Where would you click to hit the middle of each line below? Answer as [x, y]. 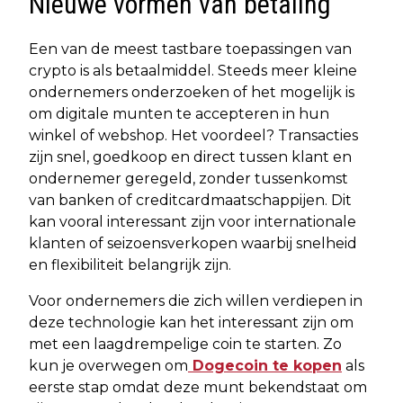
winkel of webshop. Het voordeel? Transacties [193, 135]
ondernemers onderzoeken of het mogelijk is [192, 92]
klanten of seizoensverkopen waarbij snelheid [193, 243]
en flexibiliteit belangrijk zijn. [130, 264]
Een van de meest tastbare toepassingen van [190, 49]
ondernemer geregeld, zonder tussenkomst [188, 178]
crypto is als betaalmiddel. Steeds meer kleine [193, 70]
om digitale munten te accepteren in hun [179, 113]
